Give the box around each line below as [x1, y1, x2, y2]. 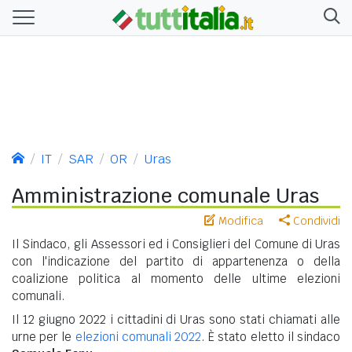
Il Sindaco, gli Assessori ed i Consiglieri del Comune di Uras [12, 236, 340, 251]
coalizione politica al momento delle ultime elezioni [12, 270, 340, 286]
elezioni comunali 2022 [75, 328, 202, 344]
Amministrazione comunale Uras [12, 182, 319, 208]
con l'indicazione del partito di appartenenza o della [12, 253, 340, 269]
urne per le [12, 328, 75, 344]
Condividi [290, 213, 340, 228]
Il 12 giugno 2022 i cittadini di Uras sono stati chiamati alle [12, 311, 340, 327]
